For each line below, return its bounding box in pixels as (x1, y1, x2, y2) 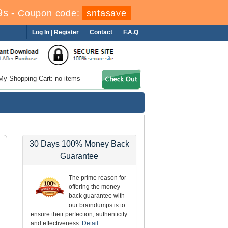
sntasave (87, 8, 127, 18)
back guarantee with (69, 192, 125, 199)
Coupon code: (17, 8, 83, 18)
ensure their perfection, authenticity (31, 210, 128, 218)
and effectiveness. (31, 219, 82, 227)
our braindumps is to (69, 201, 126, 209)
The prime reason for (69, 174, 127, 181)
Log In (32, 28, 50, 36)
